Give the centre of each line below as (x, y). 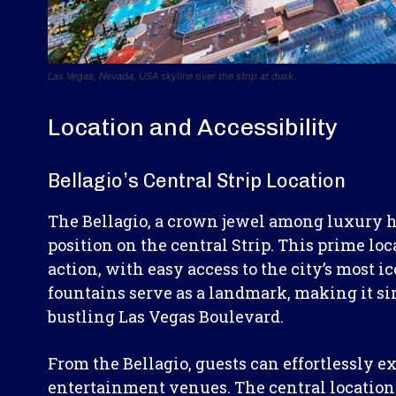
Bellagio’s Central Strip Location (197, 180)
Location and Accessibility (193, 127)
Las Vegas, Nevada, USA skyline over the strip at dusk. (172, 76)
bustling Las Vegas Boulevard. (166, 316)
